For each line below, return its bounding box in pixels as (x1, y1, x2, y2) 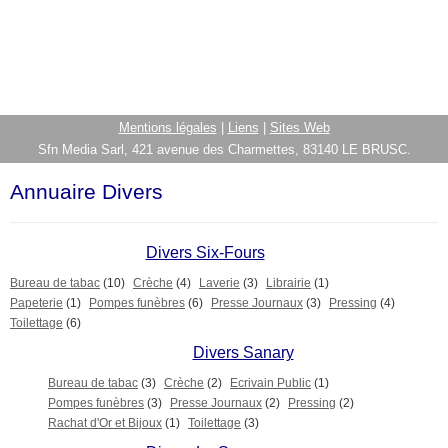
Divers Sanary (192, 344, 294, 361)
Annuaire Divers (10, 180, 163, 204)
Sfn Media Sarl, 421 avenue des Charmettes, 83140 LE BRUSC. (37, 142, 411, 157)
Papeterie (10, 296, 63, 310)
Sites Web (269, 120, 330, 135)
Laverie (199, 276, 240, 290)
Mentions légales (118, 120, 217, 135)
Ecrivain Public (230, 376, 311, 390)
